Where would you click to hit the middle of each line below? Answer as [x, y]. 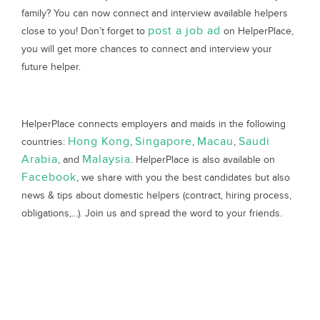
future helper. [52, 67]
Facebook [49, 177]
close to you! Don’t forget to [85, 31]
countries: [45, 142]
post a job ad [184, 31]
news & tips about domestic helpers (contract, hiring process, [156, 195]
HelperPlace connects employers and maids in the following [154, 124]
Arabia [40, 160]
